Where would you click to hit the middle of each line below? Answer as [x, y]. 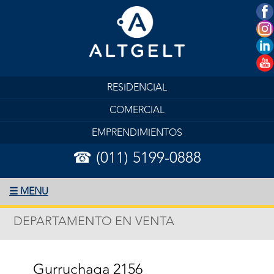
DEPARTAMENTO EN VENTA [94, 221]
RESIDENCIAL [137, 87]
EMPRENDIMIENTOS [137, 133]
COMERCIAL [137, 110]
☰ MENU [29, 191]
